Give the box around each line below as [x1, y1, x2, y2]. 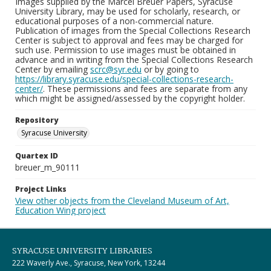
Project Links [15, 184, 67, 194]
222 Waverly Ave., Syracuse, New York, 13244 [12, 258, 165, 268]
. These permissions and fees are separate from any [43, 83, 247, 94]
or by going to [142, 64, 199, 75]
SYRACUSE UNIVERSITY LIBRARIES [12, 244, 152, 258]
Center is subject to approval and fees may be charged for [15, 34, 243, 46]
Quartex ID [15, 151, 58, 161]
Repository [15, 115, 58, 125]
